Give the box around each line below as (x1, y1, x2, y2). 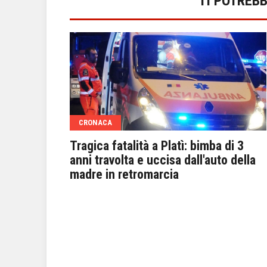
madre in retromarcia (70, 167, 179, 182)
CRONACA (79, 118, 112, 127)
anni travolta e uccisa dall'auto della (70, 153, 256, 167)
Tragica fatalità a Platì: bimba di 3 (70, 138, 244, 153)
